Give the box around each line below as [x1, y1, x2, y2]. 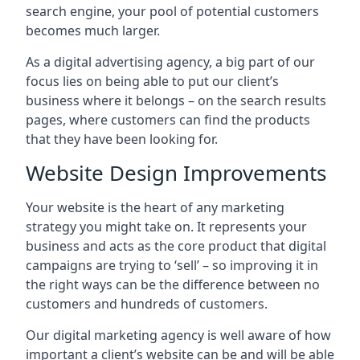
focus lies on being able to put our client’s [26, 72, 279, 90]
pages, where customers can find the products [26, 111, 310, 129]
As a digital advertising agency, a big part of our [26, 53, 315, 71]
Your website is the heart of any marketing [26, 198, 284, 216]
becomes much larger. [26, 22, 160, 39]
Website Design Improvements [26, 158, 326, 187]
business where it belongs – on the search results [26, 92, 326, 109]
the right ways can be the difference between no [26, 276, 320, 293]
